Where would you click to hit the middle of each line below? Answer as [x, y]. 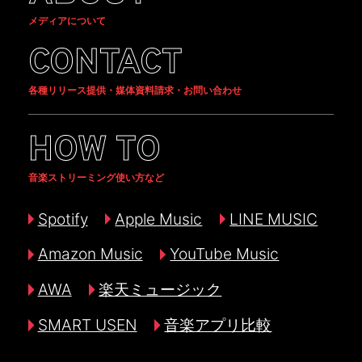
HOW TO [94, 151]
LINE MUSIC [274, 219]
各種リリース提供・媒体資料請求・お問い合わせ [135, 90]
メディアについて [67, 21]
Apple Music [159, 219]
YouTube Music [225, 254]
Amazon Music [90, 254]
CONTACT [105, 63]
